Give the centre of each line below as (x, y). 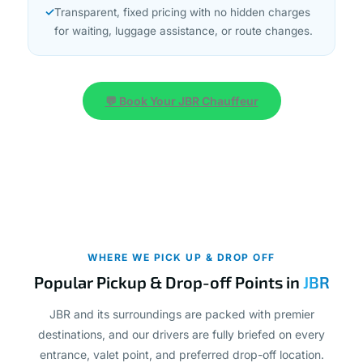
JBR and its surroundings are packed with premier (181, 287)
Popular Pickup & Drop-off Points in (168, 255)
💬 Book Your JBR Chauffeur (181, 74)
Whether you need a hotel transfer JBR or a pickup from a (181, 348)
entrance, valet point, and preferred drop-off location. (181, 327)
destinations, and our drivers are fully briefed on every (181, 307)
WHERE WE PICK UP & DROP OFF (181, 230)
